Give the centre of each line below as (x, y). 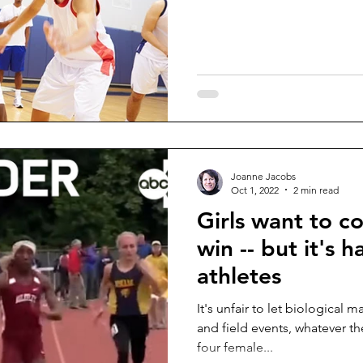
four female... (235, 347)
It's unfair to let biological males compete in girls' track (272, 308)
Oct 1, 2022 (255, 190)
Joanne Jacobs (263, 176)
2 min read (316, 190)
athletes (239, 275)
